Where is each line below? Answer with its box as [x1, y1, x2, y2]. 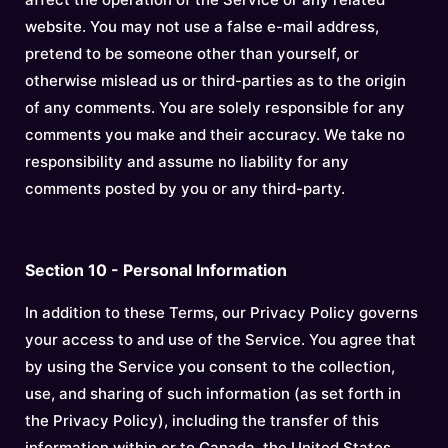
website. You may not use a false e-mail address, [25, 17, 379, 36]
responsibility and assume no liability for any [25, 152, 349, 171]
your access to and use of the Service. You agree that [25, 330, 416, 349]
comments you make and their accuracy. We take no [25, 125, 405, 144]
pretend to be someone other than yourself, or [25, 44, 359, 63]
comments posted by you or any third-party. [25, 179, 345, 198]
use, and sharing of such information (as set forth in [25, 384, 401, 403]
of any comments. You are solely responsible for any [25, 98, 405, 117]
